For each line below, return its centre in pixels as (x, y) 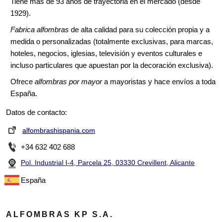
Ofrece (23, 82)
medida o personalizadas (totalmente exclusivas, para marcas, (112, 42)
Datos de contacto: (36, 112)
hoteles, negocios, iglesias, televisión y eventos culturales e (106, 54)
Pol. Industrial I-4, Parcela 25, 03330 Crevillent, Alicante (108, 163)
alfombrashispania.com (59, 131)
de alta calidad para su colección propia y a (139, 30)
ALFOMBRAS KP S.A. (60, 215)
